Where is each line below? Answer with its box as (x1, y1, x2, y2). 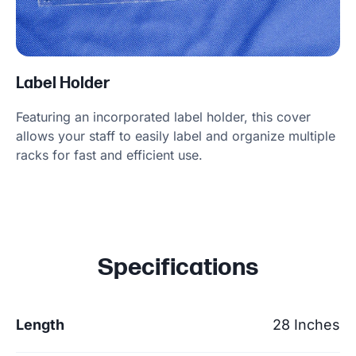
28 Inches (273, 315, 340, 333)
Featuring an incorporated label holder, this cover (16, 108, 311, 125)
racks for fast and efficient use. (16, 146, 203, 163)
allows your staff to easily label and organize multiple (16, 127, 335, 144)
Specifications (98, 253, 258, 282)
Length (16, 315, 64, 333)
